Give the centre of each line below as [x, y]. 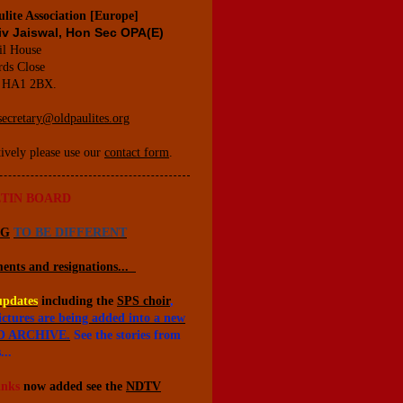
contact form [137, 152]
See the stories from [125, 335]
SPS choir [143, 301]
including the [79, 301]
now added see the [73, 386]
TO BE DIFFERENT [70, 233]
